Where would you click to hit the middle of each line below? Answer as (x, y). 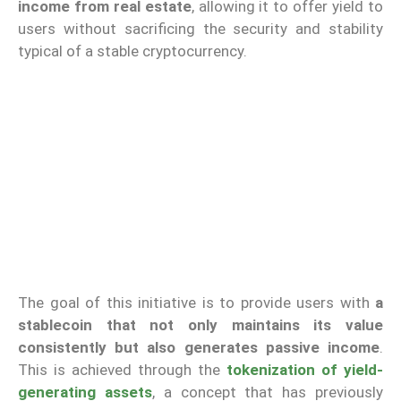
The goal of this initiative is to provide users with (196, 302)
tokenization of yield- (305, 369)
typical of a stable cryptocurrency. (132, 51)
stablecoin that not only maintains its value (200, 324)
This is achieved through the (122, 369)
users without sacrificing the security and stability (200, 28)
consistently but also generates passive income (199, 347)
